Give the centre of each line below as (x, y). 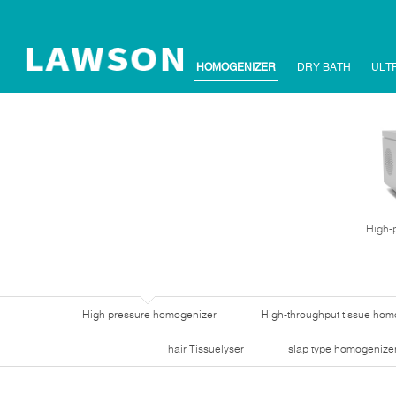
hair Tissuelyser (206, 349)
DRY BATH (324, 67)
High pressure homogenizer (149, 314)
